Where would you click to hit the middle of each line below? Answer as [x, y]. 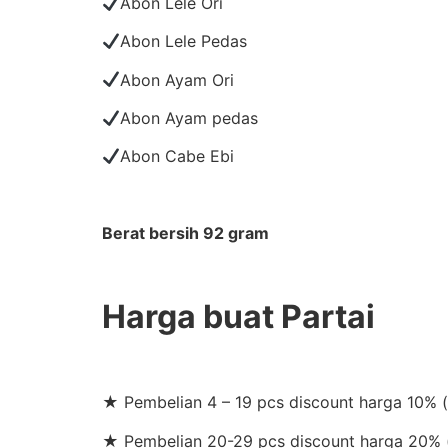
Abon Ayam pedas [189, 118]
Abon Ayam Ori [177, 79]
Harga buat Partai [238, 317]
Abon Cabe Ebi [177, 156]
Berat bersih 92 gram [185, 233]
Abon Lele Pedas [184, 41]
